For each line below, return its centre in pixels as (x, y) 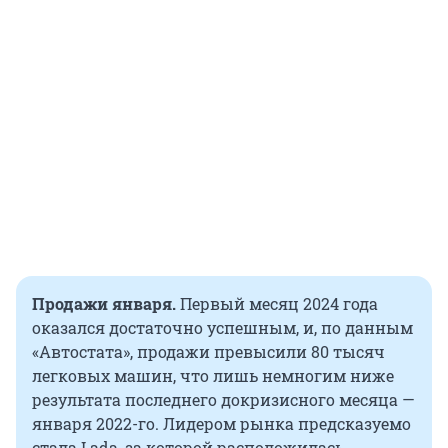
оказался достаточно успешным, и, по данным (222, 328)
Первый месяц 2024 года (279, 304)
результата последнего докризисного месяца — (223, 400)
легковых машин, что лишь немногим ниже (213, 376)
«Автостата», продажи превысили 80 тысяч (208, 352)
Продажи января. (106, 304)
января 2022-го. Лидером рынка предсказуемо (221, 424)
